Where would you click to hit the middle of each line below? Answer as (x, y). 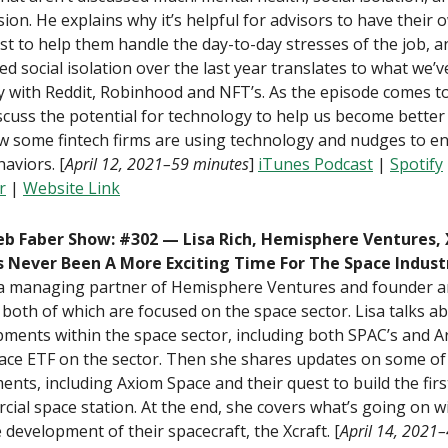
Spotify (416, 164)
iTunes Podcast (315, 164)
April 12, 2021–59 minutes (157, 164)
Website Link (71, 188)
